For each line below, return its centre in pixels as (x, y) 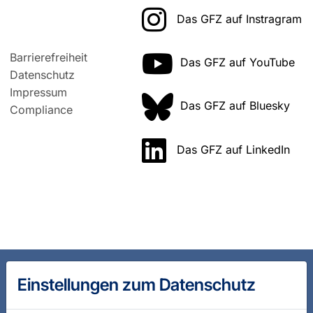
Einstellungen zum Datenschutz (137, 284)
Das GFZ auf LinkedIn (233, 149)
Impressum (39, 93)
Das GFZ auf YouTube (238, 62)
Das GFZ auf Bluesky (235, 106)
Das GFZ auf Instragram (239, 19)
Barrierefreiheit (49, 58)
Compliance (42, 110)
